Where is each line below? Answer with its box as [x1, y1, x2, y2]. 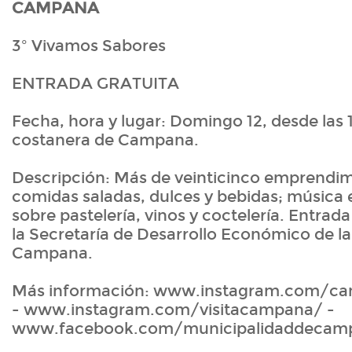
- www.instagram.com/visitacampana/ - [12, 300, 335, 320]
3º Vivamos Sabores [12, 36, 166, 56]
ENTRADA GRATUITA [12, 74, 179, 93]
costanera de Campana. [12, 130, 199, 150]
